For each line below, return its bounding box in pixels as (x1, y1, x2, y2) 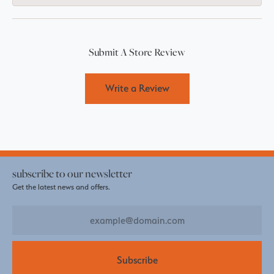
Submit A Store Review (89, 45, 185, 59)
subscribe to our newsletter (12, 165, 132, 180)
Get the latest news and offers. (12, 182, 110, 191)
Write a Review (105, 82, 169, 95)
